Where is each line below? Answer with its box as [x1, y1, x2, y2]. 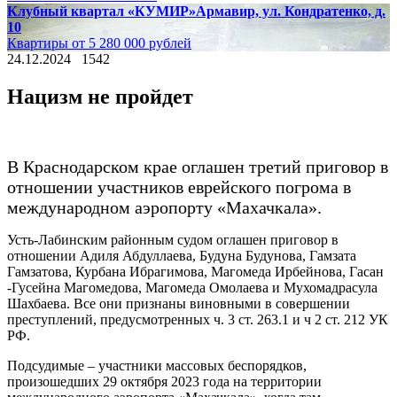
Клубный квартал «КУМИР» [7, 4, 196, 19]
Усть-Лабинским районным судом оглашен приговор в [7, 231, 339, 247]
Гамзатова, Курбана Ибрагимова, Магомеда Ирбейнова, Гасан [7, 263, 384, 279]
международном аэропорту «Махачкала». [7, 197, 322, 217]
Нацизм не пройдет [7, 84, 193, 108]
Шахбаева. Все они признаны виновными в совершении [7, 295, 350, 311]
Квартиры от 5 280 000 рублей [7, 35, 191, 51]
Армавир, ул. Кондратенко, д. [196, 4, 385, 19]
